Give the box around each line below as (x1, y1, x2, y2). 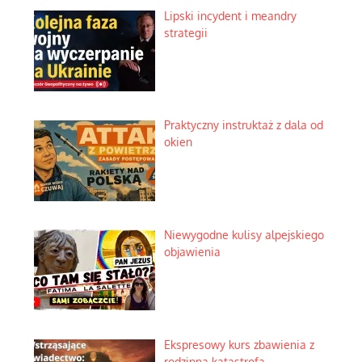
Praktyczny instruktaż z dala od (163, 118, 323, 133)
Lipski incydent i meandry (163, 8, 297, 23)
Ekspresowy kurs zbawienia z (163, 337, 314, 351)
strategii (163, 25, 208, 40)
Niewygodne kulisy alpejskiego (163, 228, 324, 242)
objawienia (163, 245, 221, 259)
